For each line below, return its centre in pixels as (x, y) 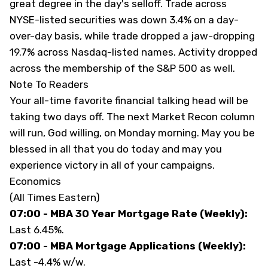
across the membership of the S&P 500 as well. (122, 68)
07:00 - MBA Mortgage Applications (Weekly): (128, 246)
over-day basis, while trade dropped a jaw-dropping (132, 36)
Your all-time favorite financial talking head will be (129, 100)
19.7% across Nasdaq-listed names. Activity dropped (133, 52)
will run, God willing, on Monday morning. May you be (132, 133)
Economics (36, 181)
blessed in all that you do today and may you (116, 149)
